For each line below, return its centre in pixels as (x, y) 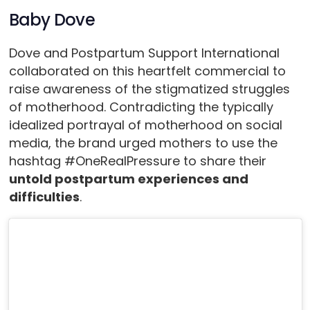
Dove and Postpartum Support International (144, 53)
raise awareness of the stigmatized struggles (149, 89)
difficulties (44, 197)
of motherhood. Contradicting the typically (141, 107)
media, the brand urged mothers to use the (143, 143)
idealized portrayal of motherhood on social (145, 125)
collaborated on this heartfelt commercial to (147, 71)
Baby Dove (52, 20)
